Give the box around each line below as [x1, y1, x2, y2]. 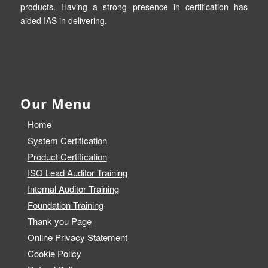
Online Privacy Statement [27, 231, 127, 244]
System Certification [27, 134, 107, 147]
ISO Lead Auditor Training [27, 166, 127, 179]
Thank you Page [27, 215, 92, 228]
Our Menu [20, 95, 91, 113]
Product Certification [27, 150, 107, 163]
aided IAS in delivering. [20, 14, 107, 26]
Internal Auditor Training [27, 182, 119, 196]
